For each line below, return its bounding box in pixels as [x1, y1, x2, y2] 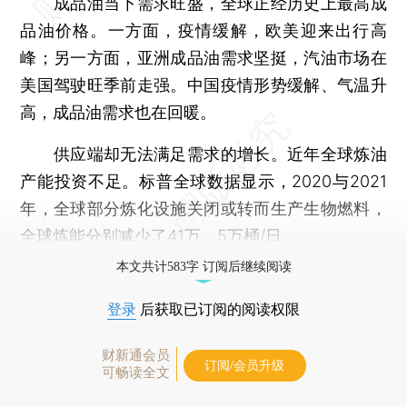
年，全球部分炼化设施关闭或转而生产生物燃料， [20, 199, 387, 218]
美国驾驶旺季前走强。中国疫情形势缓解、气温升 [20, 75, 387, 94]
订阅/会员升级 [204, 359, 284, 372]
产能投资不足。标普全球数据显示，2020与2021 [20, 172, 387, 191]
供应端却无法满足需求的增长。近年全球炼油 [20, 144, 387, 164]
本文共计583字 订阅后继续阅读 [115, 260, 292, 273]
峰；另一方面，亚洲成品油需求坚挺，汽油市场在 [20, 48, 387, 67]
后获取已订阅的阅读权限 [136, 302, 300, 317]
